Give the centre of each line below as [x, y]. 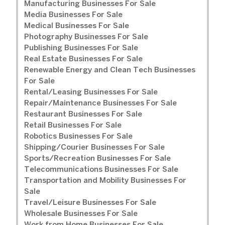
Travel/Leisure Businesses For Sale [90, 203]
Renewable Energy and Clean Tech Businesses [110, 71]
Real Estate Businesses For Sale [83, 60]
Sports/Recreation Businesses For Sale [97, 159]
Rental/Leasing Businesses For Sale [91, 93]
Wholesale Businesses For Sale [81, 214]
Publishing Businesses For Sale [81, 48]
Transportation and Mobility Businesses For [105, 181]
